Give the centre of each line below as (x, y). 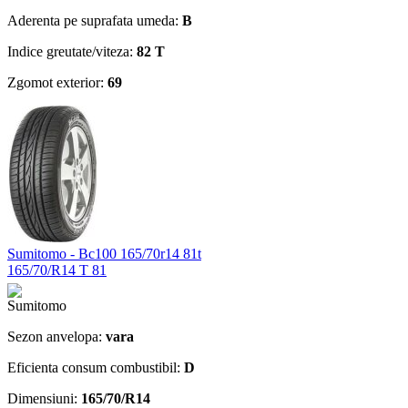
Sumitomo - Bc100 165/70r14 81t (104, 253)
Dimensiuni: (44, 398)
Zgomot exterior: (57, 82)
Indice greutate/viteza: (72, 51)
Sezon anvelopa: (56, 336)
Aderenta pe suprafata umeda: (95, 20)
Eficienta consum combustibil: (96, 367)
